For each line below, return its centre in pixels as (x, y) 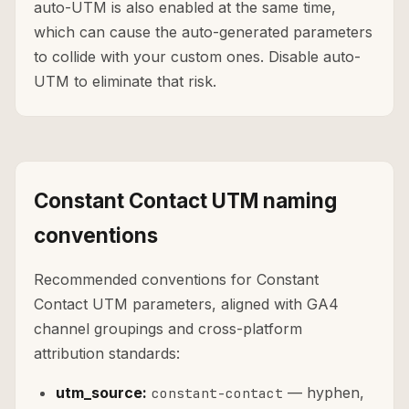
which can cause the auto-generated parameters (203, 32)
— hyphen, (324, 393)
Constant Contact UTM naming (185, 201)
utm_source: (101, 393)
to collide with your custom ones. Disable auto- (197, 57)
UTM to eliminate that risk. (125, 82)
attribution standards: (107, 354)
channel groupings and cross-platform (168, 329)
